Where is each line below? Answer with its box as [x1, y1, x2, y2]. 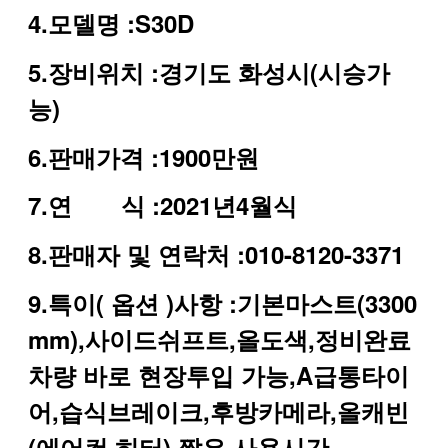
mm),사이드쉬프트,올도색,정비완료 [28, 321, 411, 356]
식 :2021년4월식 [121, 187, 297, 222]
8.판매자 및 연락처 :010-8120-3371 [28, 236, 404, 271]
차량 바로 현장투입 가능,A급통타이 [28, 357, 409, 392]
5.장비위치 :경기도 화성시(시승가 [28, 54, 390, 89]
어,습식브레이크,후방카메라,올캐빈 [28, 393, 409, 428]
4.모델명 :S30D [28, 5, 194, 40]
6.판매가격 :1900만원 [28, 139, 259, 174]
